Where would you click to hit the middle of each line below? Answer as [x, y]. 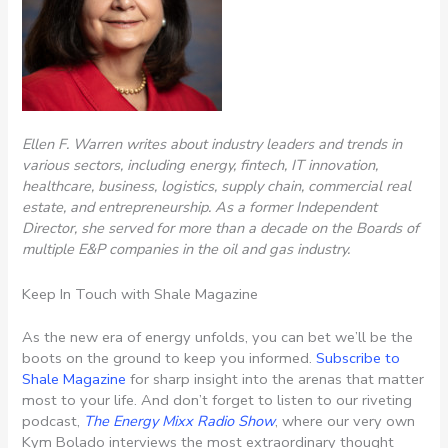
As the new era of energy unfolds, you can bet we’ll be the [218, 336]
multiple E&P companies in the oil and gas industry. [186, 249]
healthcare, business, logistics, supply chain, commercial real [217, 186]
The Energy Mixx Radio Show [180, 420]
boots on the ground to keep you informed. [167, 357]
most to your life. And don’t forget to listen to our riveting [217, 399]
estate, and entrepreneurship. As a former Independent [200, 207]
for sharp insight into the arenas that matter [275, 378]
